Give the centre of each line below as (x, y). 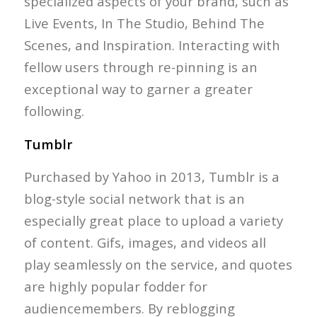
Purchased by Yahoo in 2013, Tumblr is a (151, 177)
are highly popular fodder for (115, 287)
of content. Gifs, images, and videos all (145, 243)
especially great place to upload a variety (153, 221)
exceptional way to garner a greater (138, 89)
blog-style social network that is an (134, 199)
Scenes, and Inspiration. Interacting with (152, 45)
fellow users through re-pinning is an (140, 67)
